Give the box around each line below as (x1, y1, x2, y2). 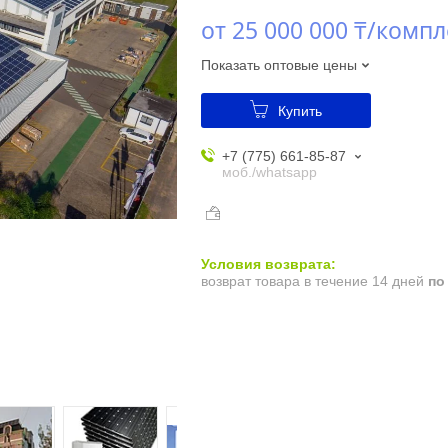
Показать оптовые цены (200, 56, 357, 73)
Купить (277, 102, 322, 119)
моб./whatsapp (221, 163, 317, 180)
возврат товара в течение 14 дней (200, 273, 428, 290)
